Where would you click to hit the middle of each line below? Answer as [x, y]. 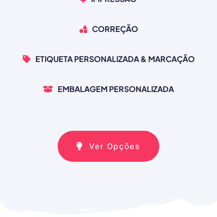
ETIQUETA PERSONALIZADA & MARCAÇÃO [115, 59]
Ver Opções [115, 146]
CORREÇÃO [115, 29]
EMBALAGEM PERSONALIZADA [116, 89]
